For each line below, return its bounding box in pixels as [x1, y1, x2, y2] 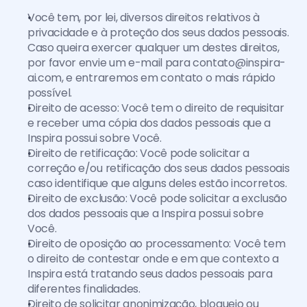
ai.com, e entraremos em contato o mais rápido [27, 70, 275, 86]
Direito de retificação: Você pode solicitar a [27, 145, 249, 161]
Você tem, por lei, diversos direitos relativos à [27, 10, 260, 25]
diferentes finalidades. [27, 281, 140, 297]
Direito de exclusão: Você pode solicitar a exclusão [27, 191, 287, 206]
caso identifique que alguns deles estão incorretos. [27, 175, 287, 191]
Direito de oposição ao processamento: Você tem [27, 236, 286, 251]
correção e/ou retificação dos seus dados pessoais [27, 160, 290, 176]
